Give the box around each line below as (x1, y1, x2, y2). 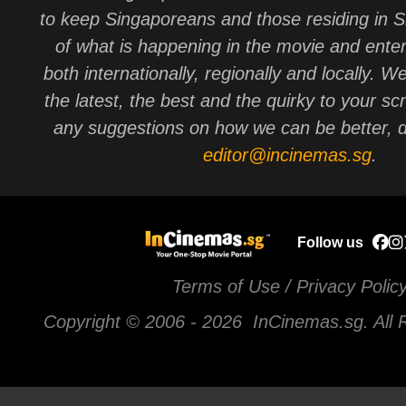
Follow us (296, 235, 363, 251)
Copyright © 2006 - (43, 312, 202, 333)
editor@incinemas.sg (203, 144, 372, 165)
